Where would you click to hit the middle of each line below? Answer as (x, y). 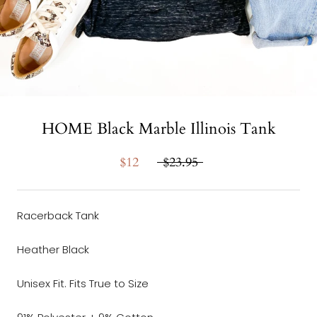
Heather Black (53, 249)
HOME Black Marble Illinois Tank (158, 128)
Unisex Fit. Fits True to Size (83, 283)
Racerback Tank (59, 215)
